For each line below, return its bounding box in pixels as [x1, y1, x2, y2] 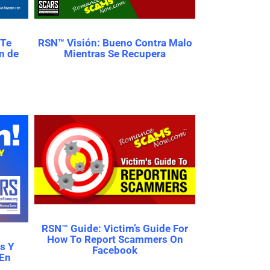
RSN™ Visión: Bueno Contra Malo [37, 37, 192, 49]
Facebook [92, 243, 137, 256]
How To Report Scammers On [46, 233, 183, 245]
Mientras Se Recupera [64, 48, 166, 60]
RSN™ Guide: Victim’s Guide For [42, 222, 188, 234]
